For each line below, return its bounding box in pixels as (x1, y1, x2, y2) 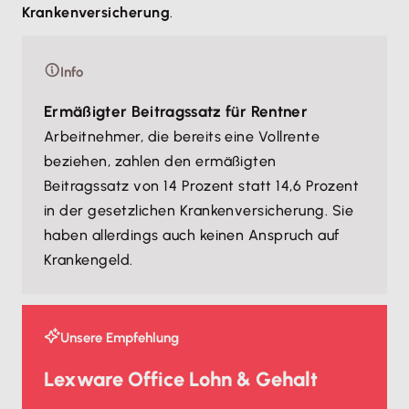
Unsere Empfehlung (60, 330, 179, 346)
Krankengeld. (44, 251, 133, 268)
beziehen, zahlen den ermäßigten (44, 152, 277, 170)
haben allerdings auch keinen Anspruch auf (44, 226, 340, 244)
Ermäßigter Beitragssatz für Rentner (44, 102, 308, 121)
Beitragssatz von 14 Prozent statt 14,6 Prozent (44, 177, 360, 194)
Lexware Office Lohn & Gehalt (44, 367, 318, 392)
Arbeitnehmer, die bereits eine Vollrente (44, 128, 320, 145)
